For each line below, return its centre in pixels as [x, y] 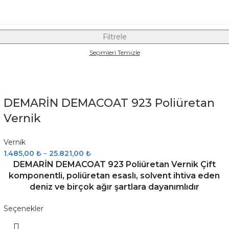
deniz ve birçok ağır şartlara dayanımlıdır [114, 187]
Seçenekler [23, 209]
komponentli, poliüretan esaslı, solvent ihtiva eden [114, 176]
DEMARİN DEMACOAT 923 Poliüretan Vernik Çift [114, 164]
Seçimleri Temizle [114, 52]
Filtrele [114, 37]
